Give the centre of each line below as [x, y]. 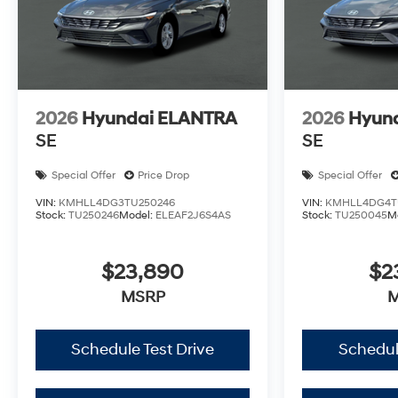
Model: [137, 216]
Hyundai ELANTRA [159, 119]
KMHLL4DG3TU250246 [117, 203]
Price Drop [163, 176]
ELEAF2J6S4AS [193, 216]
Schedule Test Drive [143, 350]
